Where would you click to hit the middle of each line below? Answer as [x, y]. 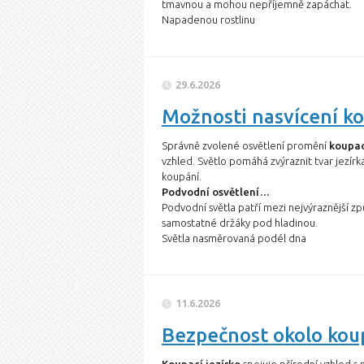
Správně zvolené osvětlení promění [245, 145]
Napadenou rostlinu [208, 19]
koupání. [182, 176]
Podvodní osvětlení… [216, 192]
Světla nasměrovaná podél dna [234, 238]
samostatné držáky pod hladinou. [240, 223]
